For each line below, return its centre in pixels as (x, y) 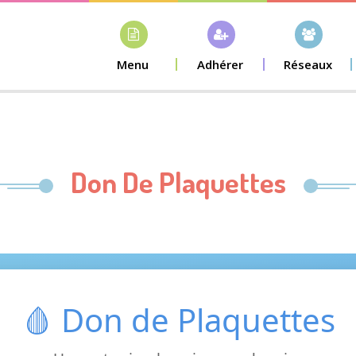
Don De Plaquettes (178, 182)
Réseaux (308, 64)
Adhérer (220, 64)
